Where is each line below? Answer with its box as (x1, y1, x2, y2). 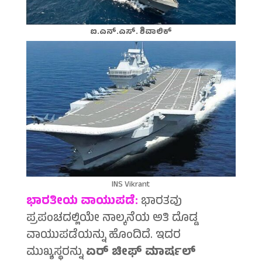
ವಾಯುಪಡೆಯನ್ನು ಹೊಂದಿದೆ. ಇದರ (26, 226, 181, 246)
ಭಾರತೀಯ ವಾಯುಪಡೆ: (26, 192, 141, 212)
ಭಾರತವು (140, 192, 182, 212)
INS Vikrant (112, 178, 150, 192)
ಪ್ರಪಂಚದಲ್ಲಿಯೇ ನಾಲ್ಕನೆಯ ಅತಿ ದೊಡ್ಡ (26, 209, 198, 229)
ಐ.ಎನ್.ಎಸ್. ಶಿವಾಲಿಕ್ (89, 26, 172, 40)
